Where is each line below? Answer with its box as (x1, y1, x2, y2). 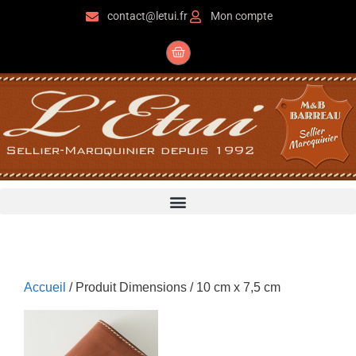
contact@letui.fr (106, 10, 188, 22)
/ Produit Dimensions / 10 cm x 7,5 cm (66, 281, 281, 294)
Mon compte (210, 10, 273, 22)
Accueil (24, 281, 66, 294)
